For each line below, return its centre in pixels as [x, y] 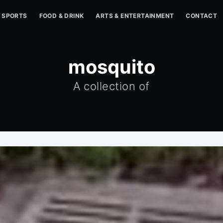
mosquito [111, 67]
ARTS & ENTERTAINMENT [135, 16]
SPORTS [14, 16]
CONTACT [202, 16]
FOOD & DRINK [61, 16]
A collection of [111, 86]
